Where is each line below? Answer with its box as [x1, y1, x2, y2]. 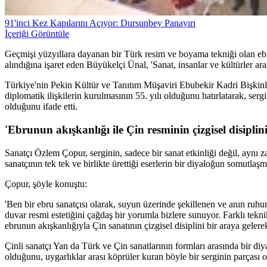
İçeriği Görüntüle [5, 29, 69, 39]
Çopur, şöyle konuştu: [5, 178, 87, 189]
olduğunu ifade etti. [5, 101, 77, 112]
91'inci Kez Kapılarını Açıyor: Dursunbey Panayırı [5, 18, 195, 29]
